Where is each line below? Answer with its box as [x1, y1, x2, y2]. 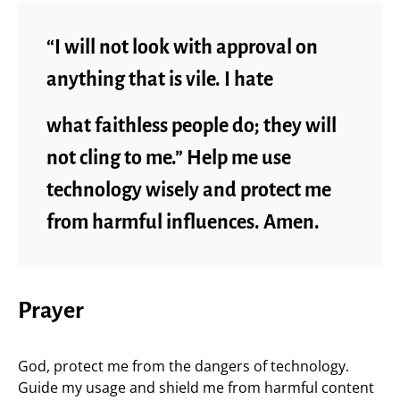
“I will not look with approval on [46, 36, 318, 58]
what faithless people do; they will [46, 114, 337, 137]
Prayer [18, 297, 84, 323]
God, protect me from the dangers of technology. [18, 355, 349, 376]
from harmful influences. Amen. [46, 211, 320, 233]
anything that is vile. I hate [46, 68, 273, 90]
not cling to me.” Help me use [46, 146, 291, 169]
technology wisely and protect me [46, 179, 331, 201]
